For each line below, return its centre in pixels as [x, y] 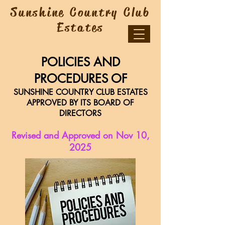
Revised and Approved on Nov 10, [80, 135]
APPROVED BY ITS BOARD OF [80, 103]
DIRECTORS [80, 113]
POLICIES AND [80, 62]
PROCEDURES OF [80, 79]
